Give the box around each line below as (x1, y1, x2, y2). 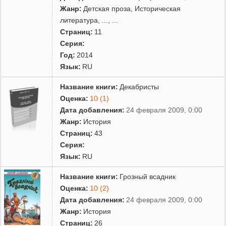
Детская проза (83, 4, 131, 13)
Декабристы (120, 82, 159, 91)
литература (60, 16, 98, 24)
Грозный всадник (120, 172, 176, 181)
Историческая (135, 4, 181, 13)
